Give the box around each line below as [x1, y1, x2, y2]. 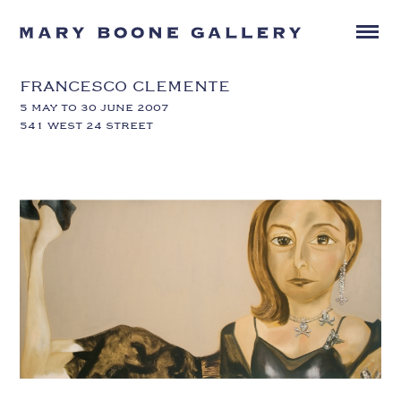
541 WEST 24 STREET [20, 118, 154, 131]
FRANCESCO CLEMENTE [20, 76, 231, 94]
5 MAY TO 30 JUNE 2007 [20, 100, 170, 113]
